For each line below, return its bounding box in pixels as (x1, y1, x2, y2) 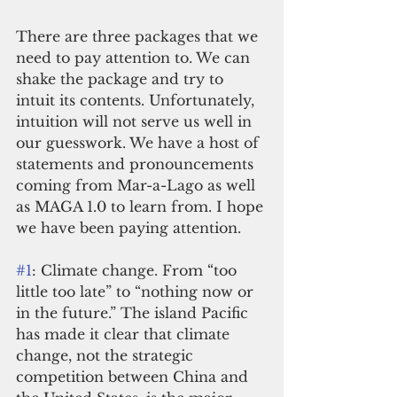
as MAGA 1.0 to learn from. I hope (16, 198, 268, 216)
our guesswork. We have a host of (16, 134, 263, 152)
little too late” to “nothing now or (16, 283, 258, 301)
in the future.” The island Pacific (16, 304, 253, 323)
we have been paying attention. (16, 219, 241, 237)
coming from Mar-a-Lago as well (16, 176, 260, 195)
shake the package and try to (16, 70, 228, 89)
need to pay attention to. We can (16, 49, 254, 67)
